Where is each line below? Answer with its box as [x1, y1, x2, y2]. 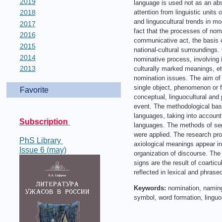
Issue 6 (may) [19, 146, 66, 155]
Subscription [19, 117, 70, 126]
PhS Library [19, 136, 63, 145]
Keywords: [133, 184, 168, 192]
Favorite [19, 86, 49, 95]
